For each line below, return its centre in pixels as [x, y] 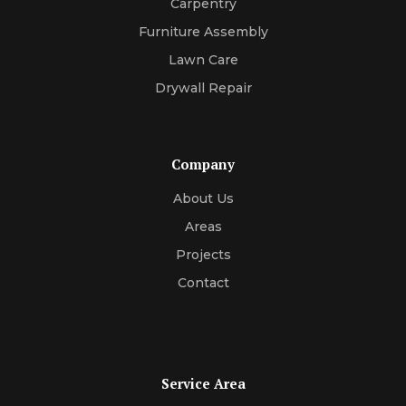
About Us [203, 199]
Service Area [203, 384]
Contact [203, 283]
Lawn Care [203, 60]
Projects [203, 255]
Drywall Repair [203, 88]
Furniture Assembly [203, 32]
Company [203, 164]
